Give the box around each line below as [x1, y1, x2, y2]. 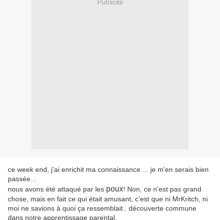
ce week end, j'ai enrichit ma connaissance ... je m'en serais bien [8, 165, 209, 174]
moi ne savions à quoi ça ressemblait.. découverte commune [8, 204, 196, 213]
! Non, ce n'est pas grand [123, 185, 201, 193]
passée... [8, 175, 36, 183]
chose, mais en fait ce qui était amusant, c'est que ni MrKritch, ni [8, 195, 208, 203]
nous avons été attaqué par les [8, 185, 106, 193]
